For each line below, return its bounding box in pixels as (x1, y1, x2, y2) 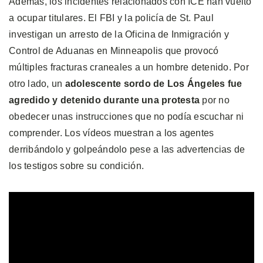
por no (202, 95, 230, 105)
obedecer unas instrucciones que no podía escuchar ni (9, 111, 244, 122)
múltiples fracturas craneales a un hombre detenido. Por (9, 62, 249, 72)
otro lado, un (9, 78, 65, 89)
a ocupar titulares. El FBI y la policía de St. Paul (9, 12, 214, 23)
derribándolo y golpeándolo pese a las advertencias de (9, 144, 245, 154)
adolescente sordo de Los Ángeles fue (65, 78, 242, 89)
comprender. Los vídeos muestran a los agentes (9, 127, 214, 138)
